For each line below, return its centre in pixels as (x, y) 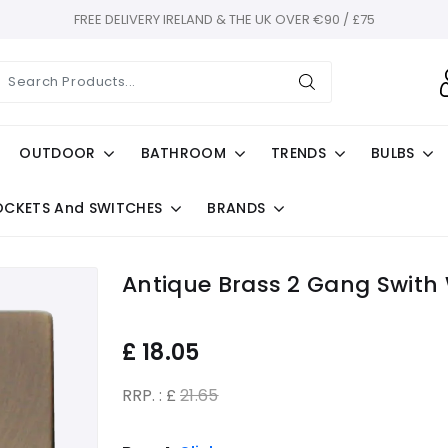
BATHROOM (183, 153)
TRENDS (298, 153)
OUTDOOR (57, 153)
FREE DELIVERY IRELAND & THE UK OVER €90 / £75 (224, 19)
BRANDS (236, 208)
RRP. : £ (151, 395)
